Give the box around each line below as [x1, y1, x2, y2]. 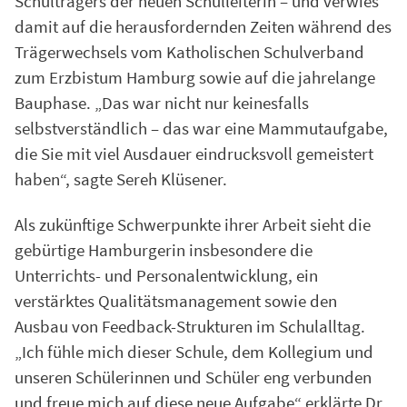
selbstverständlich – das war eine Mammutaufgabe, [15, 116, 388, 139]
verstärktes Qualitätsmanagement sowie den [15, 290, 337, 313]
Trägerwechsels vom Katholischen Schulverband [15, 40, 364, 63]
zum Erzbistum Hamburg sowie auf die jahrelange [15, 65, 375, 88]
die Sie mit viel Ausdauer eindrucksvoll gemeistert [15, 142, 373, 164]
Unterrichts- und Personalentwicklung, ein [15, 264, 318, 287]
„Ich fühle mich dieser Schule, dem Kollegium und [15, 341, 373, 363]
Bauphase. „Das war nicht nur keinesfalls [15, 91, 309, 114]
